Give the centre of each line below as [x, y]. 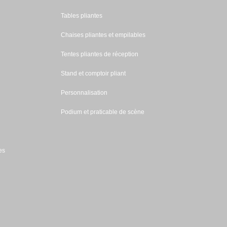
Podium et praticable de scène [102, 112]
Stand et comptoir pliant [93, 73]
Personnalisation [84, 93]
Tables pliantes [81, 16]
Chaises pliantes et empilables [103, 35]
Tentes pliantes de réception [99, 54]
